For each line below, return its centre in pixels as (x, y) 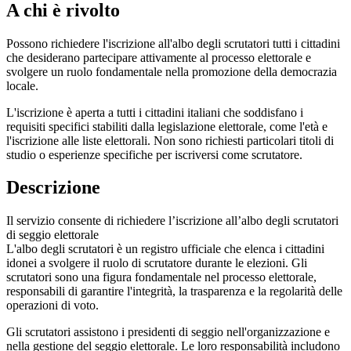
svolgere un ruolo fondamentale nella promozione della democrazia (172, 71)
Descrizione (53, 188)
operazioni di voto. (52, 306)
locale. (22, 85)
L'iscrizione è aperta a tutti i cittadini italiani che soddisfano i (155, 112)
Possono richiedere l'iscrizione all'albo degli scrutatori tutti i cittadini (173, 43)
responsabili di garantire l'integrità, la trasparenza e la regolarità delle (174, 291)
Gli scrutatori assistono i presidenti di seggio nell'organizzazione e (168, 332)
